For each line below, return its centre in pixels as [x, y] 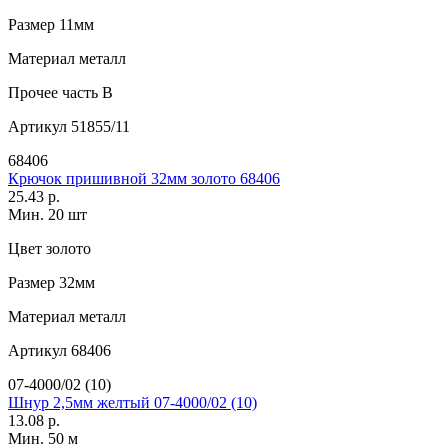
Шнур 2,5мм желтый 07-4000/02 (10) [132, 402]
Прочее [33, 92]
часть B [85, 92]
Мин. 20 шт [47, 214]
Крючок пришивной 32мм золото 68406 [144, 178]
